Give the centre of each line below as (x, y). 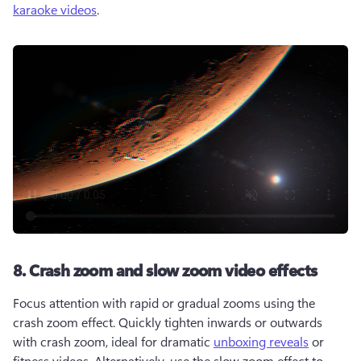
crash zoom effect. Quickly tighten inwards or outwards (168, 322)
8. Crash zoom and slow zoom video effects (165, 270)
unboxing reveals (261, 341)
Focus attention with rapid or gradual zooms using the (164, 303)
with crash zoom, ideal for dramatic (113, 341)
